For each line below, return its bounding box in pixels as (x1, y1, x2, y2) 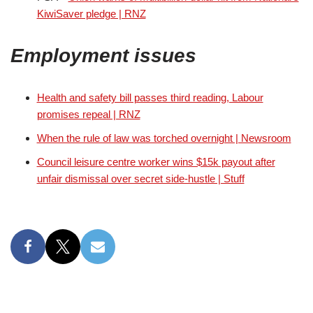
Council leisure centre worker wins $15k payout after (36, 155, 275, 168)
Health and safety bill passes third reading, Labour (36, 91, 263, 103)
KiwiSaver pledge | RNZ (36, 7, 146, 20)
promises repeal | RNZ (36, 108, 140, 120)
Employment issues (10, 44, 196, 66)
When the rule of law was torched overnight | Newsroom (36, 131, 291, 144)
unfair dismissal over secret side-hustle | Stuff (36, 172, 245, 184)
